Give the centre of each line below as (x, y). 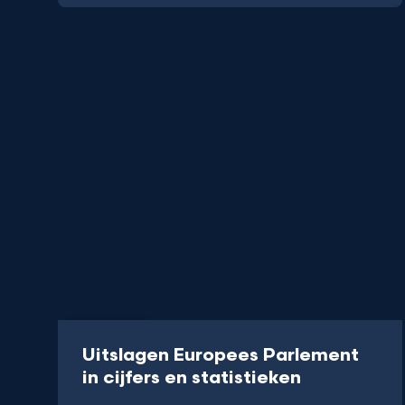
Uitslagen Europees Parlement (221, 356)
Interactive (108, 334)
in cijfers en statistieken (192, 378)
